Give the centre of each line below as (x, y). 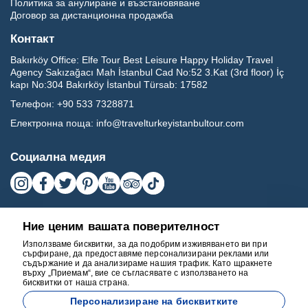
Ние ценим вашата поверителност (121, 227)
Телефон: (32, 104)
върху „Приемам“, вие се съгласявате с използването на (136, 273)
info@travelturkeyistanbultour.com (170, 123)
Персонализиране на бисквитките (154, 301)
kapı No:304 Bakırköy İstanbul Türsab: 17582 (109, 85)
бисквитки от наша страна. (76, 283)
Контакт (32, 39)
